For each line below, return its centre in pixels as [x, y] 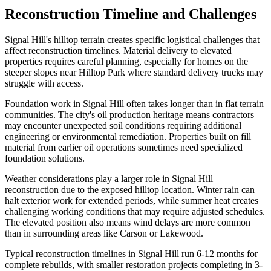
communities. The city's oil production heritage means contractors [129, 115]
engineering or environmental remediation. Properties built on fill [128, 137]
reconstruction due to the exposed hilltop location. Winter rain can [130, 190]
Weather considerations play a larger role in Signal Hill [109, 179]
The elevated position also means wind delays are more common [128, 223]
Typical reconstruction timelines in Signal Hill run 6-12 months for [131, 254]
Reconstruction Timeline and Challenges [131, 14]
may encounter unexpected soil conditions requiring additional [123, 126]
